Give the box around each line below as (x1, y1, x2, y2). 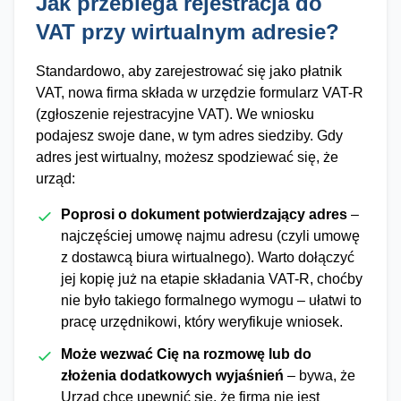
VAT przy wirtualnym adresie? (36, 20, 339, 44)
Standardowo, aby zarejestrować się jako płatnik (36, 64, 342, 79)
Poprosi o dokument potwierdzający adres (61, 207, 347, 222)
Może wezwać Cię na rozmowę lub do (61, 346, 311, 362)
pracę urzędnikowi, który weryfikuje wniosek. (61, 314, 343, 329)
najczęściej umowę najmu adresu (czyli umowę (61, 228, 360, 243)
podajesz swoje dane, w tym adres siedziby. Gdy (36, 128, 343, 143)
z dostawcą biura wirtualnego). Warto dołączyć (61, 250, 354, 265)
